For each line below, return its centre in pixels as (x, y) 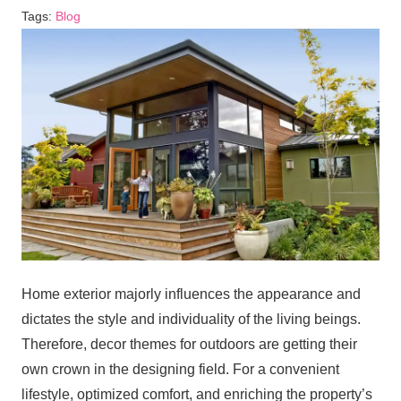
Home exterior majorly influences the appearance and (191, 294)
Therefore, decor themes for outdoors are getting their (189, 344)
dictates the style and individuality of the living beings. (191, 319)
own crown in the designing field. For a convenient (180, 369)
